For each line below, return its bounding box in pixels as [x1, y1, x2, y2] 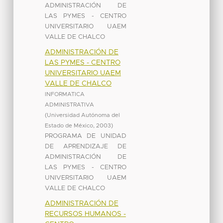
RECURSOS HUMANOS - [44, 210, 126, 218]
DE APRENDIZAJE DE [44, 143, 126, 150]
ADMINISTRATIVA [44, 102, 94, 108]
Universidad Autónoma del [46, 112, 120, 118]
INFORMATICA [44, 91, 85, 97]
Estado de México [44, 122, 93, 128]
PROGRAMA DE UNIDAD [44, 132, 126, 139]
